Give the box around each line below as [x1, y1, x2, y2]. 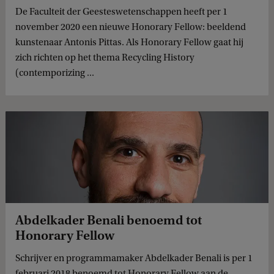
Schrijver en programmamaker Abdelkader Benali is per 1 [15, 253, 253, 264]
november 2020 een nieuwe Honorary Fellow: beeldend [15, 21, 246, 33]
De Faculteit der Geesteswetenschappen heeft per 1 [15, 6, 228, 18]
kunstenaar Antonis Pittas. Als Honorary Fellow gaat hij [15, 37, 243, 48]
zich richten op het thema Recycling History [15, 52, 194, 64]
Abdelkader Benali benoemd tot [15, 212, 202, 229]
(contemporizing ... [15, 67, 94, 79]
